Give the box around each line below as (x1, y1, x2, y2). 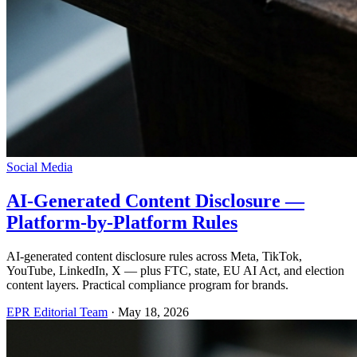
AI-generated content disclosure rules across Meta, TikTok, (6, 249, 302, 264)
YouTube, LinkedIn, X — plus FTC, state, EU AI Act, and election (6, 264, 344, 278)
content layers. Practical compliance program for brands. (6, 278, 288, 292)
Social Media (6, 160, 73, 175)
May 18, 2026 (118, 305, 189, 320)
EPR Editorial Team (6, 305, 108, 320)
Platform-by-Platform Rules (6, 212, 237, 233)
